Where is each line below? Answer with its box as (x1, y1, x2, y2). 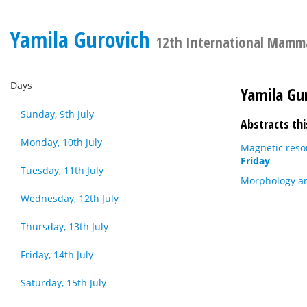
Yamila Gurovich (10, 25, 156, 54)
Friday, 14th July (21, 248, 93, 261)
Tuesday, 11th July (21, 164, 103, 177)
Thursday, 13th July (21, 220, 108, 233)
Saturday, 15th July (21, 276, 106, 289)
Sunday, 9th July (21, 108, 94, 121)
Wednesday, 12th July (21, 192, 119, 205)
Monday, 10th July (21, 136, 102, 149)
